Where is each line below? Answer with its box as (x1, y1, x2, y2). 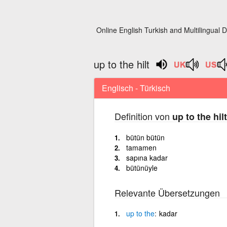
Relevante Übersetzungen (114, 185, 220, 199)
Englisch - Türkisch (101, 82, 170, 94)
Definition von (114, 109, 172, 123)
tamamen (126, 142, 157, 153)
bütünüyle (126, 162, 158, 173)
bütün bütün (126, 132, 165, 142)
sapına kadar (126, 152, 168, 163)
